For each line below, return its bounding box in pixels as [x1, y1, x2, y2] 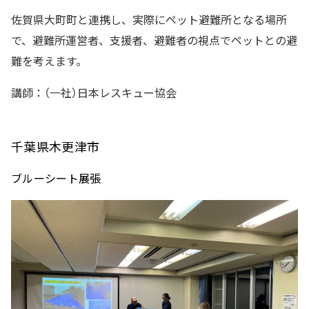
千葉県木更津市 [11, 137, 100, 157]
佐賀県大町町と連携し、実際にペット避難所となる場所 [11, 11, 287, 28]
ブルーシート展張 [11, 170, 101, 187]
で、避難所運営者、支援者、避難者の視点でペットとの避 [11, 32, 297, 49]
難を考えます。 [11, 52, 87, 70]
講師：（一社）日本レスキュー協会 [11, 84, 177, 101]
